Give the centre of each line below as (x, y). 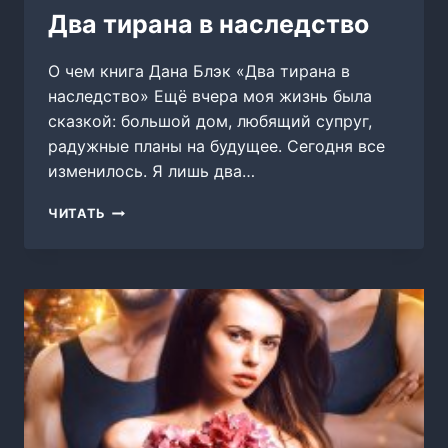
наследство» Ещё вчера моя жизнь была (210, 96)
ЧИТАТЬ (77, 214)
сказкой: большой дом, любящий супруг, (210, 121)
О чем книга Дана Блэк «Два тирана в (199, 71)
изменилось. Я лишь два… (151, 171)
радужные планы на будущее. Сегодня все (216, 146)
